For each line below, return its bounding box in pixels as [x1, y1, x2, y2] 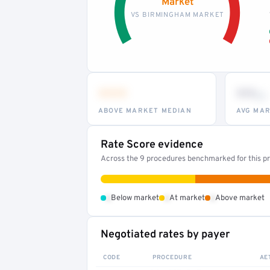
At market [169, 193, 205, 203]
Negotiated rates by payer [101, 227, 230, 242]
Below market [111, 193, 159, 203]
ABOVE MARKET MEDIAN [98, 106, 192, 115]
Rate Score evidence [101, 137, 203, 152]
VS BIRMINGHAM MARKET [130, 10, 224, 19]
